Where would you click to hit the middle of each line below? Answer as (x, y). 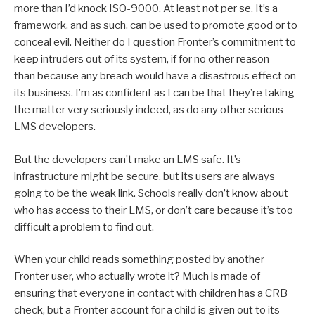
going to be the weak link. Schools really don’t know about (151, 193)
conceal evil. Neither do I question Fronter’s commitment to (155, 43)
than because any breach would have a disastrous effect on (155, 76)
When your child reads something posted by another (139, 260)
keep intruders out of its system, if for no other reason (142, 59)
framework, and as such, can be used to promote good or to (156, 26)
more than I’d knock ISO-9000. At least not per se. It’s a (146, 9)
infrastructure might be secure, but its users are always (144, 176)
